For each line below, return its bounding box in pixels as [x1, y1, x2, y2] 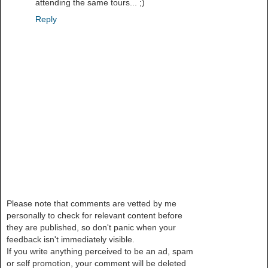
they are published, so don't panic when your [7, 222, 176, 232]
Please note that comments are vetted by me [7, 198, 176, 208]
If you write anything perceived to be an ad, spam [7, 246, 193, 256]
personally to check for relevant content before [7, 210, 182, 220]
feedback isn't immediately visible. [7, 234, 135, 244]
